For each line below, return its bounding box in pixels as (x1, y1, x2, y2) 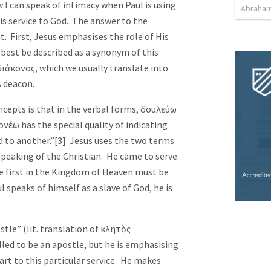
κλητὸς (100, 223, 131, 235)
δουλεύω (140, 103, 177, 115)
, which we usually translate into (35, 62, 168, 74)
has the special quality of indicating (19, 119, 168, 131)
